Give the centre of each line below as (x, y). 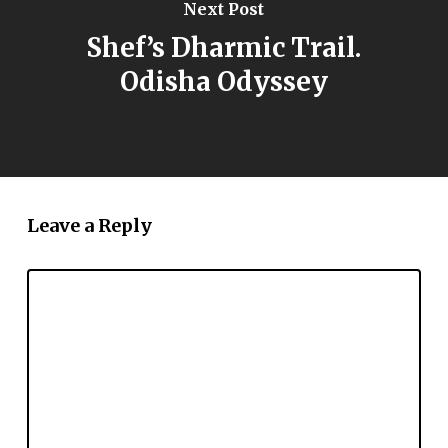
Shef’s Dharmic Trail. (224, 48)
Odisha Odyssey (223, 82)
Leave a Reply (89, 226)
